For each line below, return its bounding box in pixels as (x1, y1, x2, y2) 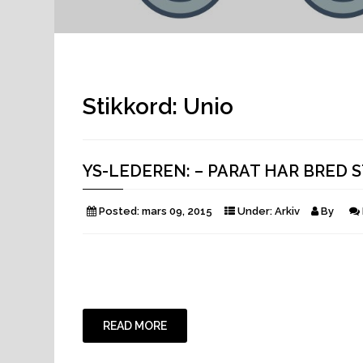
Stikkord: (83, 92, 183, 120)
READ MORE (103, 318, 167, 332)
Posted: (96, 204, 142, 217)
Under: (235, 204, 275, 217)
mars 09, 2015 (142, 204, 212, 217)
